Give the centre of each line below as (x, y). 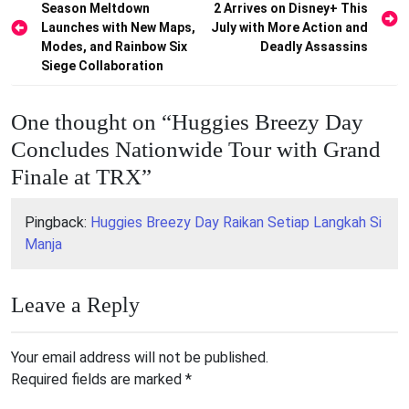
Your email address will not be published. (140, 357)
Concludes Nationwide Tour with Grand (196, 149)
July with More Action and (289, 27)
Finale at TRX (76, 176)
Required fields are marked (98, 379)
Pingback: (58, 222)
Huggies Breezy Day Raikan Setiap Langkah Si (236, 222)
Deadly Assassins (314, 46)
